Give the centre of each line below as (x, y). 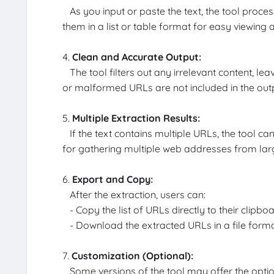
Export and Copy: (112, 180)
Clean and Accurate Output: (136, 57)
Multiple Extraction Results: (136, 118)
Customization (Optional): (132, 256)
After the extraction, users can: (134, 195)
